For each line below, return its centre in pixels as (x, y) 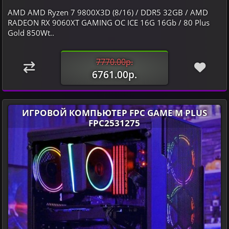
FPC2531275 (114, 122)
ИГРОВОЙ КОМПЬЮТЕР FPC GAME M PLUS (114, 112)
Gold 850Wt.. (31, 32)
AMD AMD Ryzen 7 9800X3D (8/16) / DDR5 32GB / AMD (108, 12)
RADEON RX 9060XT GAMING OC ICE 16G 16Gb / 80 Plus (108, 22)
